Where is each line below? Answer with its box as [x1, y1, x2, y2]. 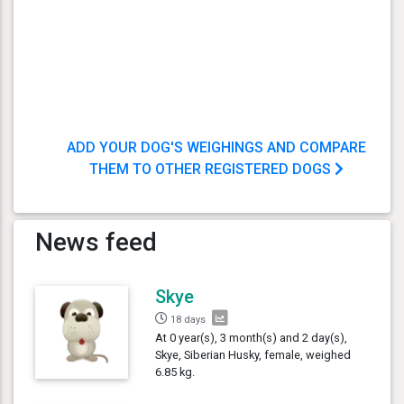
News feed [35, 226, 157, 257]
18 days [170, 313, 207, 326]
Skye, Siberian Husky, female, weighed [155, 347, 352, 362]
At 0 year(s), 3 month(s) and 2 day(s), [155, 330, 348, 344]
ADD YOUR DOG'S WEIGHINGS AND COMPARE [67, 138, 366, 156]
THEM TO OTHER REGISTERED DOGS [89, 160, 335, 178]
